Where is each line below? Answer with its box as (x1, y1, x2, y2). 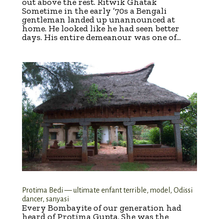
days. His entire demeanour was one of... (22, 32, 181, 43)
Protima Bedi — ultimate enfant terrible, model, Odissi (22, 186, 193, 195)
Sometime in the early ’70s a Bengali (22, 5, 167, 17)
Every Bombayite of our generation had (22, 202, 181, 214)
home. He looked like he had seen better (22, 23, 179, 34)
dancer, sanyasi (22, 195, 69, 203)
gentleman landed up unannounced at (22, 14, 175, 25)
